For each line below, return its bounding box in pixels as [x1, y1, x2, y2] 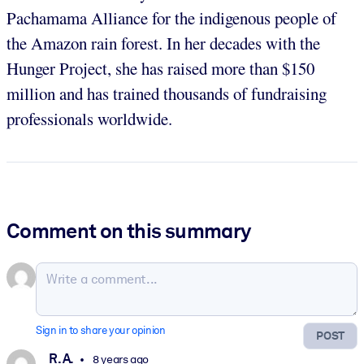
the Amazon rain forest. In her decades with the [6, 31, 320, 54]
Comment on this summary [6, 218, 251, 243]
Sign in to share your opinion [36, 323, 166, 336]
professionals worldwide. [6, 106, 172, 130]
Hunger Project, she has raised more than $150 [6, 56, 314, 80]
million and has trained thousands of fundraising [6, 81, 327, 105]
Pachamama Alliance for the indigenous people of [6, 6, 336, 29]
